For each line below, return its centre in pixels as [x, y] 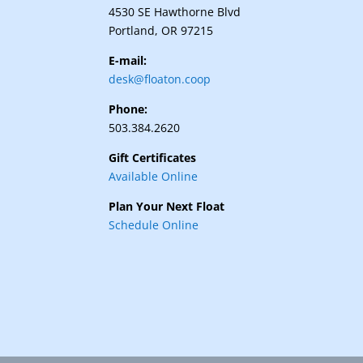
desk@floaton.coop [160, 79]
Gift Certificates [153, 158]
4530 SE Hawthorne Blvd [175, 12]
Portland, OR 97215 [161, 31]
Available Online [154, 177]
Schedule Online [154, 225]
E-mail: [130, 61]
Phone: [128, 109]
